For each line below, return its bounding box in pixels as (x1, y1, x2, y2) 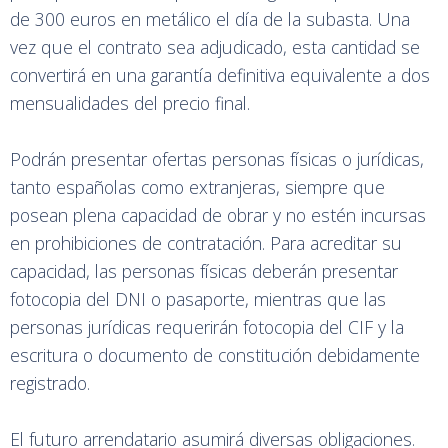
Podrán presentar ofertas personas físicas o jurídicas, (10, 147, 424, 171)
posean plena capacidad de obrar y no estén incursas (10, 203, 426, 227)
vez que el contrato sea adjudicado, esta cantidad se (10, 35, 420, 59)
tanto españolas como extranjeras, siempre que (10, 175, 385, 199)
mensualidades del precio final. (10, 91, 250, 115)
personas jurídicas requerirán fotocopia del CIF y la (10, 315, 404, 339)
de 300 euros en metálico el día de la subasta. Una (10, 7, 410, 31)
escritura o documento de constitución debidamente (10, 343, 420, 367)
